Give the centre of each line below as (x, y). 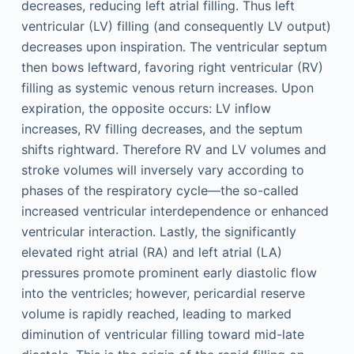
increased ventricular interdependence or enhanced (175, 211)
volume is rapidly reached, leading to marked (156, 314)
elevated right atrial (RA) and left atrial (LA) (151, 252)
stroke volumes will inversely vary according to (162, 170)
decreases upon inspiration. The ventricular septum (174, 47)
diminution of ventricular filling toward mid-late (162, 334)
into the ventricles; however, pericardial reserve (163, 293)
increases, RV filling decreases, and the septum (162, 129)
